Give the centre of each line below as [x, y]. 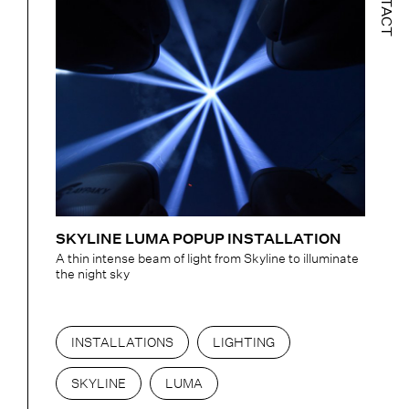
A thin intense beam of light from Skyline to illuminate [207, 258]
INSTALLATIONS [122, 342]
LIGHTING [244, 342]
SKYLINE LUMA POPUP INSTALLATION [199, 239]
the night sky [93, 274]
